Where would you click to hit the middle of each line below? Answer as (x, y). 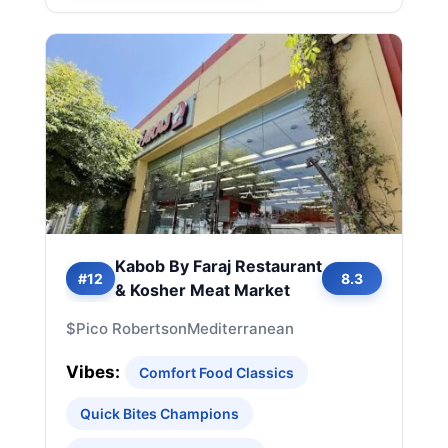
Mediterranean (240, 328)
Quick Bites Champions (159, 413)
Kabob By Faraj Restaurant (218, 266)
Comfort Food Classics (216, 372)
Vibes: (93, 372)
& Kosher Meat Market (202, 290)
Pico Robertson (131, 328)
